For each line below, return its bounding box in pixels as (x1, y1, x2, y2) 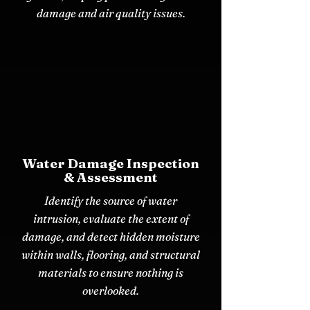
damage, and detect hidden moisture (21, 229, 200, 244)
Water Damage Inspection (22, 154, 199, 172)
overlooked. (82, 283, 139, 298)
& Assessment (64, 168, 158, 185)
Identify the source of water (44, 193, 177, 208)
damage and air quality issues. (36, 6, 185, 20)
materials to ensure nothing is (38, 265, 183, 280)
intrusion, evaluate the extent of (33, 211, 189, 226)
